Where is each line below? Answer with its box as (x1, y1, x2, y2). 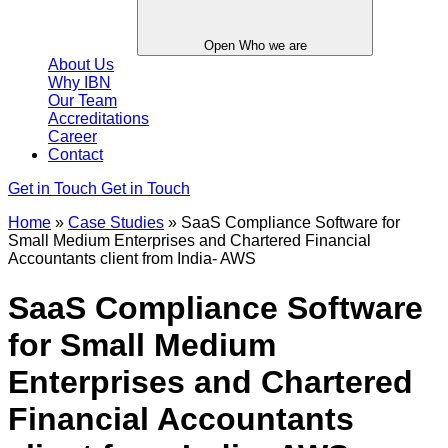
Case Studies (68, 214, 164, 232)
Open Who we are (203, 38, 307, 54)
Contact (48, 146, 103, 164)
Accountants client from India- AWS (8, 250, 256, 268)
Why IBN (48, 74, 111, 92)
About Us (48, 56, 114, 74)
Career (48, 128, 97, 146)
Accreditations (48, 110, 149, 128)
